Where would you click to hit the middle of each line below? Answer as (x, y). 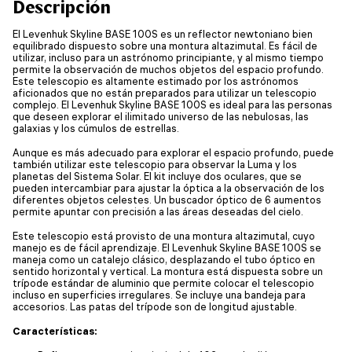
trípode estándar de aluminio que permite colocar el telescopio (163, 282)
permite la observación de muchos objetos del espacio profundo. (168, 69)
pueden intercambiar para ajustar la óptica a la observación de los (169, 187)
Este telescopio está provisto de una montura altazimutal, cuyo (164, 235)
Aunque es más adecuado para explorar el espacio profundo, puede (173, 152)
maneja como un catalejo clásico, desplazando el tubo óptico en (164, 259)
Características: (55, 330)
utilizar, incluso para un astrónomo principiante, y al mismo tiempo (168, 57)
